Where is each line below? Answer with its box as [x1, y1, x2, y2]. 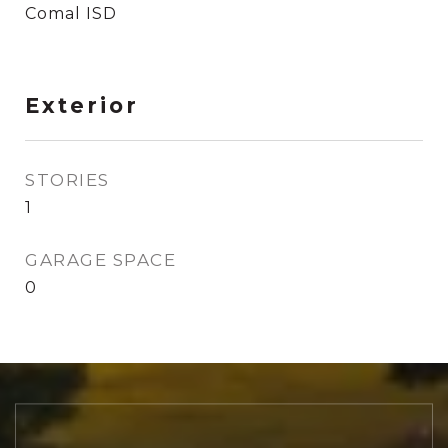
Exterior [25, 93, 139, 118]
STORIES [25, 170, 110, 190]
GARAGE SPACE [25, 250, 176, 270]
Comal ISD [25, 4, 117, 23]
